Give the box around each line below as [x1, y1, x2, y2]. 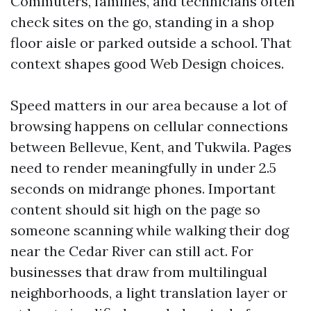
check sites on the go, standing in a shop [10, 13, 274, 31]
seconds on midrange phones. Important [10, 180, 276, 197]
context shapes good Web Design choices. [10, 55, 284, 72]
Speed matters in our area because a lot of [10, 96, 287, 114]
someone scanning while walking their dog [10, 221, 289, 239]
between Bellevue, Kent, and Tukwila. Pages [10, 138, 292, 155]
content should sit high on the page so [10, 201, 260, 218]
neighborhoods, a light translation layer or [10, 284, 287, 301]
